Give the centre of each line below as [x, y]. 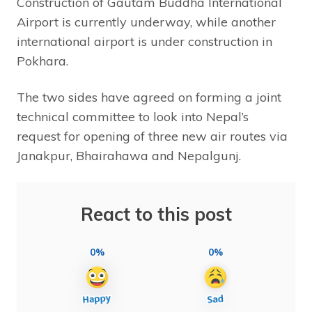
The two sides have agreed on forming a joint [149, 97]
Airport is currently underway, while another [146, 22]
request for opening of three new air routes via [152, 136]
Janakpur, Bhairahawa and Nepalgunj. [129, 155]
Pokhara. [42, 61]
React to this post [156, 214]
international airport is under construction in [145, 41]
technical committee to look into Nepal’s [133, 116]
